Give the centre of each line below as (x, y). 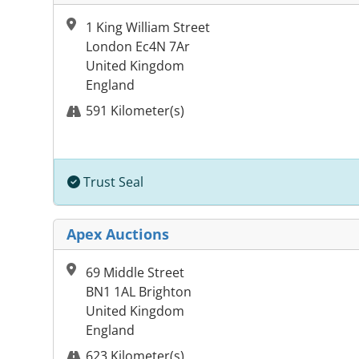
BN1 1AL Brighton (139, 292)
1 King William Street (148, 28)
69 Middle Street (135, 273)
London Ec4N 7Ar (138, 47)
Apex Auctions (118, 234)
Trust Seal (112, 182)
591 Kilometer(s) (135, 111)
